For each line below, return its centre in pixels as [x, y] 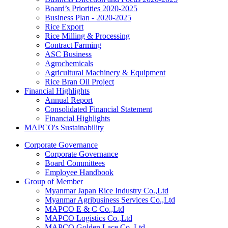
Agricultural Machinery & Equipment [105, 73]
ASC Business [68, 54]
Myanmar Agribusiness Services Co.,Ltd [110, 200]
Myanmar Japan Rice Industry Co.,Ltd [107, 191]
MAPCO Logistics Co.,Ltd [89, 218]
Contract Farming [73, 45]
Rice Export [64, 27]
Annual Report [69, 100]
